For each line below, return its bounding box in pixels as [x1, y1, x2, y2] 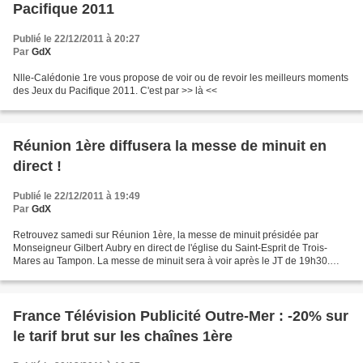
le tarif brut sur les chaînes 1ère [13, 328, 233, 345]
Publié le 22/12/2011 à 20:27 [13, 33, 140, 45]
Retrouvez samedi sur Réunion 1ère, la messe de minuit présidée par [13, 229, 318, 241]
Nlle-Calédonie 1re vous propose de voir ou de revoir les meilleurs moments [13, 72, 348, 84]
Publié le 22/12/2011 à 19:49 [13, 190, 140, 203]
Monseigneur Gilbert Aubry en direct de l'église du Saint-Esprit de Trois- [13, 242, 327, 254]
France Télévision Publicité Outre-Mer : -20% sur [13, 308, 348, 325]
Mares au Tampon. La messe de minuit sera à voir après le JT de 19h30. [13, 255, 330, 267]
